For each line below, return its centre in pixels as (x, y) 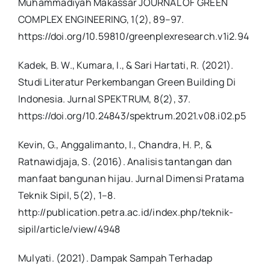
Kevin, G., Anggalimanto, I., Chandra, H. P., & (115, 145)
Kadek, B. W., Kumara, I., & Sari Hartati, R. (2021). (126, 65)
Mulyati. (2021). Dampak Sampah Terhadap (115, 258)
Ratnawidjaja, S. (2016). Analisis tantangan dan (125, 162)
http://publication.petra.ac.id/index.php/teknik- (126, 212)
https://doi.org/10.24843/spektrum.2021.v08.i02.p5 (132, 116)
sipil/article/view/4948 (69, 229)
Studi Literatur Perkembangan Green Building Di (127, 82)
